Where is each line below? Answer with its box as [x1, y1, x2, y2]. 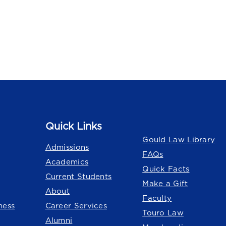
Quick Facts [142, 164, 190, 174]
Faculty [142, 194, 172, 203]
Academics [45, 157, 89, 166]
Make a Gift [142, 179, 188, 188]
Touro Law [142, 208, 184, 217]
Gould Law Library [142, 135, 215, 144]
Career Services [45, 201, 107, 210]
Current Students [45, 172, 112, 181]
